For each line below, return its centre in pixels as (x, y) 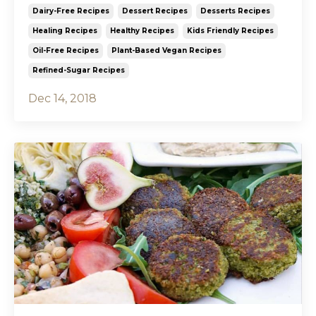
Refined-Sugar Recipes (79, 70)
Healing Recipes (65, 30)
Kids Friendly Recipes (230, 30)
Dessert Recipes (155, 11)
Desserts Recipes (235, 11)
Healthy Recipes (142, 30)
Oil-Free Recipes (66, 50)
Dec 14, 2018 (62, 98)
